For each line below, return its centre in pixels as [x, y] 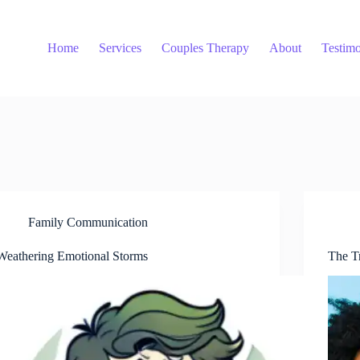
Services [121, 48]
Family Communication [88, 222]
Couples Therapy [206, 48]
